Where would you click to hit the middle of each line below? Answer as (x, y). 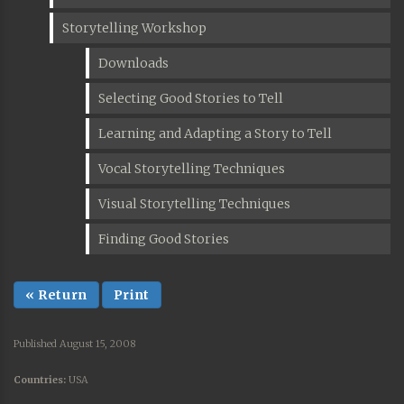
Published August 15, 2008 (75, 344)
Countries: (40, 380)
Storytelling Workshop (134, 28)
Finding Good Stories (164, 239)
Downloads (133, 63)
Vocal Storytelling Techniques (192, 169)
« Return (56, 295)
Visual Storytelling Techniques (194, 204)
